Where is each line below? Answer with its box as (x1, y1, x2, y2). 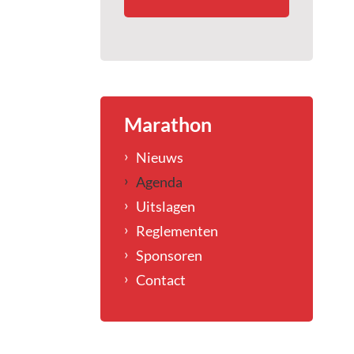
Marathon (123, 114, 212, 136)
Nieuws (135, 149, 183, 165)
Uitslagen (135, 198, 195, 214)
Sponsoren (135, 247, 202, 263)
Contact (135, 272, 186, 288)
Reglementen (135, 223, 218, 239)
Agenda (135, 174, 183, 190)
